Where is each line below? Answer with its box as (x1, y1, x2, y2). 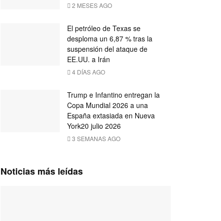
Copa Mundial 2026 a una (67, 100, 148, 110)
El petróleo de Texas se (67, 23, 141, 33)
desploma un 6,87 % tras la (67, 34, 152, 43)
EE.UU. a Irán (67, 54, 110, 64)
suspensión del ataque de (67, 44, 147, 54)
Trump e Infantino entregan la (67, 90, 160, 100)
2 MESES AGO (71, 1, 112, 9)
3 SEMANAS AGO (71, 134, 120, 143)
